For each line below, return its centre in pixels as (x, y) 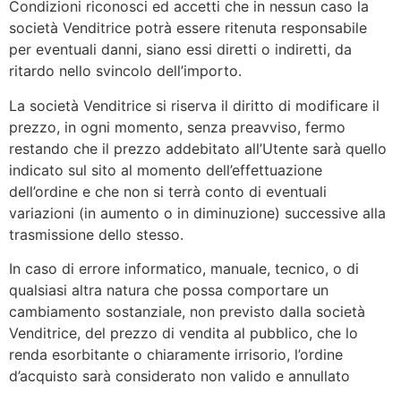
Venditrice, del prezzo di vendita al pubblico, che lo (183, 333)
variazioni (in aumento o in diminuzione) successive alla (197, 213)
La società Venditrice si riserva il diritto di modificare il (194, 105)
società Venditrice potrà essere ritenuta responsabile (188, 28)
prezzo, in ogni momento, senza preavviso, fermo (177, 127)
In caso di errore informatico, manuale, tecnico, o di (184, 268)
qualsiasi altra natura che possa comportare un (169, 290)
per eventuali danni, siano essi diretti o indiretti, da (180, 50)
